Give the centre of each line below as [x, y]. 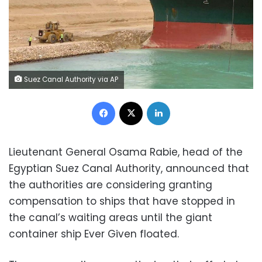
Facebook [134, 101]
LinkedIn [185, 101]
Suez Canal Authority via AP [70, 80]
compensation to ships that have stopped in [122, 201]
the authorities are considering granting [111, 185]
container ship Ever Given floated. [94, 234]
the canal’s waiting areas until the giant [111, 218]
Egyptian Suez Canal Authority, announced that [129, 169]
